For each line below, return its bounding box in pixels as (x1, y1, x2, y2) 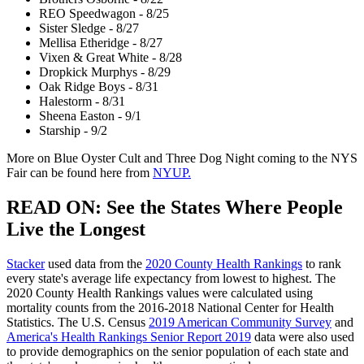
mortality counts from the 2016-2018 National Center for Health (6, 301, 334, 315)
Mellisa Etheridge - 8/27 (39, 36, 162, 50)
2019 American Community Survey (149, 315, 331, 330)
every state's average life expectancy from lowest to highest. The (6, 271, 336, 286)
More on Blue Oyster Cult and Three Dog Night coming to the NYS (6, 151, 357, 166)
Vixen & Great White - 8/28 (39, 50, 182, 65)
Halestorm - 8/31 (39, 94, 125, 109)
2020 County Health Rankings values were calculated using (6, 286, 313, 301)
